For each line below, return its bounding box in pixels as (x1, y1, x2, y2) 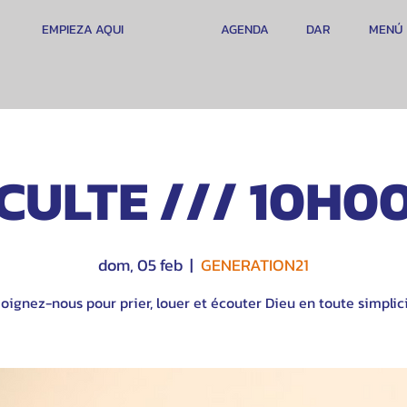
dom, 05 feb (98, 253, 183, 277)
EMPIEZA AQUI (41, 20, 124, 39)
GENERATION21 (201, 253, 309, 277)
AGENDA (221, 20, 269, 39)
